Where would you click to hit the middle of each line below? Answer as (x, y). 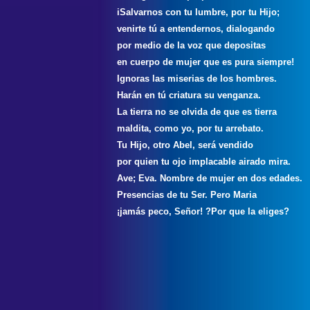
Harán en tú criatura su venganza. (190, 95)
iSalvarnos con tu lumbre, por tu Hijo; (200, 12)
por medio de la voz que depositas (193, 45)
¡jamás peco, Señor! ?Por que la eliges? (203, 211)
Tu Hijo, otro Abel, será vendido (186, 145)
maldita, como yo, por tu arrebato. (192, 128)
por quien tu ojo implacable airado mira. (205, 162)
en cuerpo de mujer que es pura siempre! (207, 62)
